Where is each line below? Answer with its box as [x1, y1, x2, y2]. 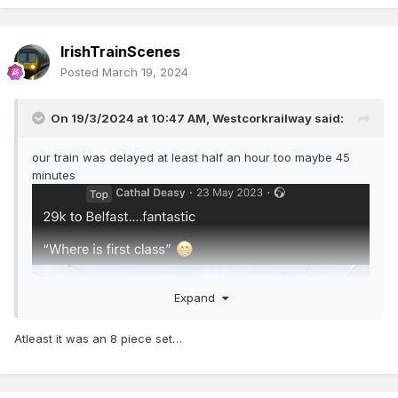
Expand [173, 290, 222, 305]
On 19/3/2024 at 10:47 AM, [51, 111, 212, 126]
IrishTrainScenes [60, 43, 180, 61]
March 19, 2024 [102, 65, 188, 80]
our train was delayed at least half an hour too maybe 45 [32, 150, 350, 165]
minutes [32, 168, 79, 183]
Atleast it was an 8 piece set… [14, 330, 182, 346]
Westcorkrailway [212, 111, 312, 126]
